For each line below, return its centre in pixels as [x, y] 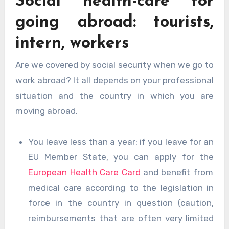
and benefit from [177, 173]
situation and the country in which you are [114, 96]
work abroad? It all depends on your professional [114, 81]
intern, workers [72, 44]
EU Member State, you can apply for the [121, 157]
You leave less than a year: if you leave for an [121, 142]
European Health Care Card [84, 173]
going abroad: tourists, [114, 23]
